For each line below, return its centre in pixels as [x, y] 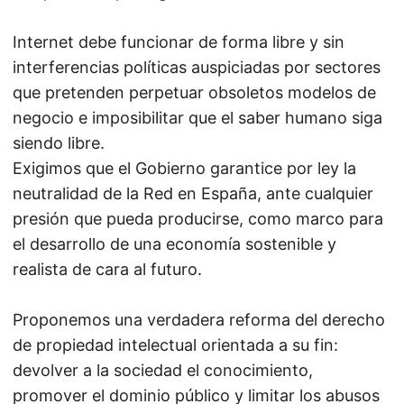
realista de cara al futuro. [107, 269]
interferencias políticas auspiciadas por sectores [197, 67]
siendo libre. [59, 143]
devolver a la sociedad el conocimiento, [163, 370]
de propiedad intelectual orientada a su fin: [175, 345]
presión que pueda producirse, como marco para [198, 219]
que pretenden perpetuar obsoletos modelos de [194, 92]
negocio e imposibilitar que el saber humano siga [197, 118]
